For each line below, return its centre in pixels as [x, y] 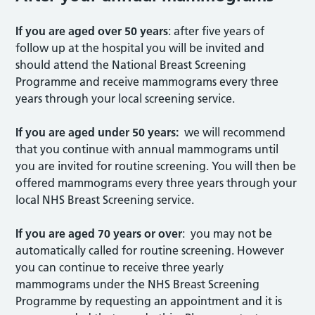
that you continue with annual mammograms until [147, 149]
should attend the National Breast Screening [131, 65]
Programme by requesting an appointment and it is [149, 301]
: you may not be [227, 233]
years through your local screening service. [127, 98]
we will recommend [232, 132]
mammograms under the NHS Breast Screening [138, 284]
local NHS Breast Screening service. [105, 200]
